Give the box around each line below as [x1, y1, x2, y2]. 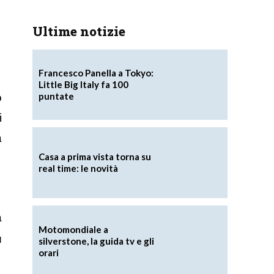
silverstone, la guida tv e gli [38, 235, 154, 246]
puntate [38, 90, 74, 102]
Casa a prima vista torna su [38, 151, 151, 163]
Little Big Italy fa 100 [38, 78, 128, 90]
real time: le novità [38, 163, 118, 174]
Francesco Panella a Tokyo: [38, 67, 154, 78]
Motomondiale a [38, 223, 108, 235]
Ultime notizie [32, 22, 125, 40]
